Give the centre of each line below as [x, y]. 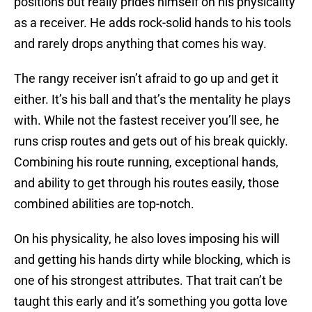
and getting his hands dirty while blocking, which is [152, 260]
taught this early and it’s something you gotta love [151, 302]
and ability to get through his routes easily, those [147, 183]
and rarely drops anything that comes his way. [140, 44]
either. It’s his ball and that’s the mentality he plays [152, 100]
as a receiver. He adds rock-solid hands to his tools [153, 23]
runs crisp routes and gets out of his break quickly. [151, 141]
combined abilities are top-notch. [104, 204]
